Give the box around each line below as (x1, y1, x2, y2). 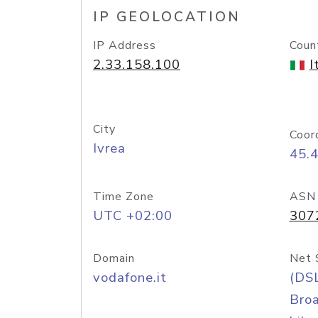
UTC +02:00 (93, 207, 172, 225)
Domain (93, 251, 135, 266)
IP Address (93, 38, 156, 53)
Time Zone (93, 189, 154, 204)
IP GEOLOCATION (93, 8, 241, 26)
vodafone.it (93, 268, 167, 287)
